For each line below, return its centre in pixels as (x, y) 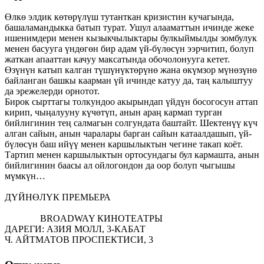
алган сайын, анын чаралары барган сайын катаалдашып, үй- (128, 134)
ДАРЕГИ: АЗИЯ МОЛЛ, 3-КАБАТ (75, 229)
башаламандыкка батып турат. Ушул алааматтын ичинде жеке (129, 28)
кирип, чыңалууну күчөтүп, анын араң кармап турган (113, 113)
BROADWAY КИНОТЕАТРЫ (84, 219)
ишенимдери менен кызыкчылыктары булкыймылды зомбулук (131, 38)
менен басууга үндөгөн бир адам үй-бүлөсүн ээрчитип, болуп (129, 49)
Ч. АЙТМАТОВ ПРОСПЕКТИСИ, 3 (131, 240)
